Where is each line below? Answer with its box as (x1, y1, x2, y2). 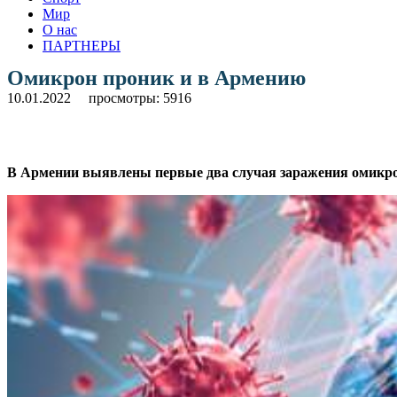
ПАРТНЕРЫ (43, 37, 121, 53)
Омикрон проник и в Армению (7, 66, 306, 90)
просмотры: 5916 (89, 90, 191, 105)
